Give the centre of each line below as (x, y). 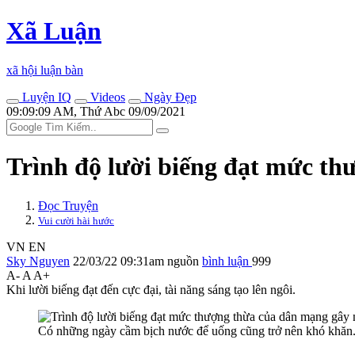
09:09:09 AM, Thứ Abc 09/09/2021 (96, 111)
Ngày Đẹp (169, 97)
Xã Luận (54, 31)
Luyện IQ (45, 97)
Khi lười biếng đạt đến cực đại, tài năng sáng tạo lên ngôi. (151, 289)
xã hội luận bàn (45, 70)
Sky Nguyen (38, 261)
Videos (106, 97)
